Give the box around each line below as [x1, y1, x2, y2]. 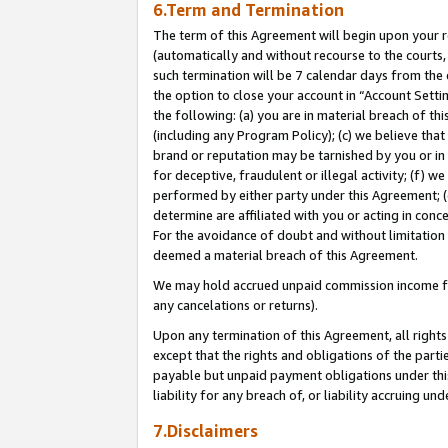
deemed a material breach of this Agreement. [153, 246, 418, 263]
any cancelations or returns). [153, 296, 318, 313]
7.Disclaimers [153, 420, 258, 441]
